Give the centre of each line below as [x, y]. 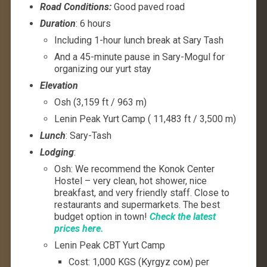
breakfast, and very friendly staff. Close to [142, 193]
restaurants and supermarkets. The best [137, 204]
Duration [58, 23]
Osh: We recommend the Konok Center [134, 169]
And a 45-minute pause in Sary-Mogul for [139, 57]
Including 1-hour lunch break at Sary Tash [139, 40]
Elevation [59, 85]
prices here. [79, 228]
